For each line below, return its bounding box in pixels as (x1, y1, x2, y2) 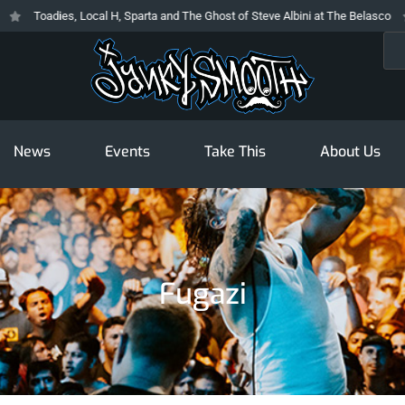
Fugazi (158, 275, 247, 314)
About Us (319, 142, 381, 162)
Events (104, 142, 150, 162)
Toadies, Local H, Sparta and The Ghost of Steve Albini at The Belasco (7, 9, 365, 23)
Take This (203, 142, 266, 162)
